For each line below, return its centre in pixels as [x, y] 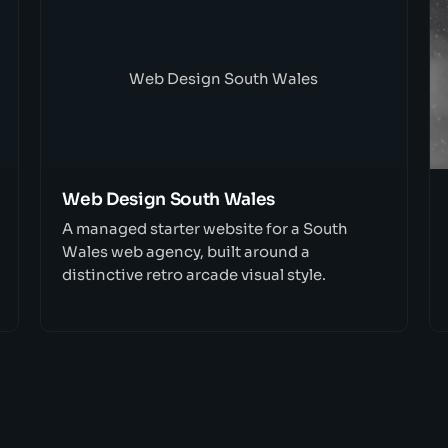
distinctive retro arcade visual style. [194, 274]
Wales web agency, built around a [186, 251]
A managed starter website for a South [205, 228]
